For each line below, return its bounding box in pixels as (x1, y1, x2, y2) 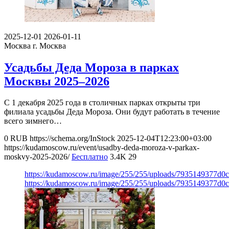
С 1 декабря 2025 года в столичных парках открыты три (4, 98, 200, 107)
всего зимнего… (4, 117, 62, 126)
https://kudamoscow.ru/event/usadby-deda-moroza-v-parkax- (4, 143, 199, 152)
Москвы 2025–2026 (4, 74, 109, 88)
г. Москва (33, 41, 66, 50)
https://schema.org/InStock (30, 134, 115, 143)
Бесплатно (72, 152, 108, 162)
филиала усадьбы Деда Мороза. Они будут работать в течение (4, 107, 220, 117)
